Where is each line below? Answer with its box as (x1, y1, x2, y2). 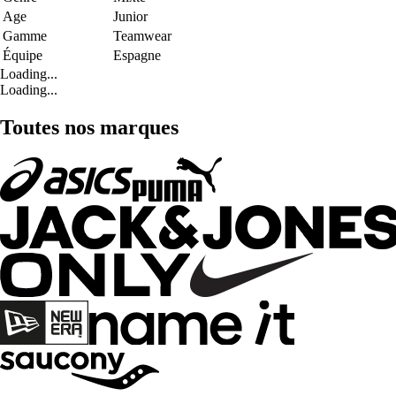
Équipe (3, 47, 42, 63)
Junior (113, 8, 148, 24)
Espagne (113, 47, 161, 63)
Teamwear (113, 27, 171, 43)
